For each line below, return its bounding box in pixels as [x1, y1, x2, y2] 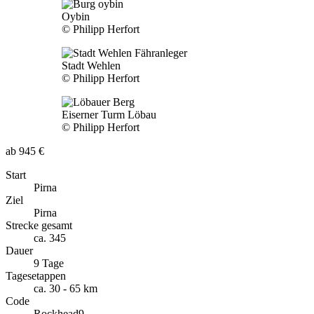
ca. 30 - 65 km [34, 282, 97, 294]
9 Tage [34, 257, 64, 269]
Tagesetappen [6, 269, 66, 282]
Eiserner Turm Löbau [62, 108, 156, 121]
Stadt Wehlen [62, 59, 121, 71]
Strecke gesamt [6, 219, 72, 231]
